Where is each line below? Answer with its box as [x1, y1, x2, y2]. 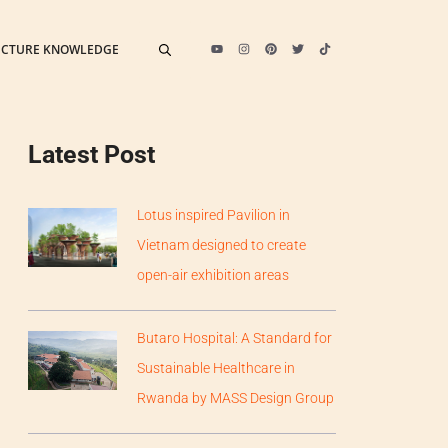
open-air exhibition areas [137, 266, 290, 283]
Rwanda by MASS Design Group [137, 389, 335, 406]
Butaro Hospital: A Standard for [137, 329, 333, 346]
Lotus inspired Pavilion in [137, 206, 291, 223]
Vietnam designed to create [137, 236, 307, 253]
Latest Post [28, 140, 155, 169]
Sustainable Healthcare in [137, 359, 296, 376]
